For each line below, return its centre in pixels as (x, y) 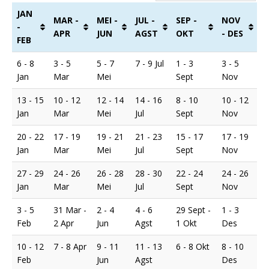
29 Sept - (193, 210)
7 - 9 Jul (150, 63)
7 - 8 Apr (70, 246)
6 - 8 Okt (193, 246)
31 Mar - (70, 210)
